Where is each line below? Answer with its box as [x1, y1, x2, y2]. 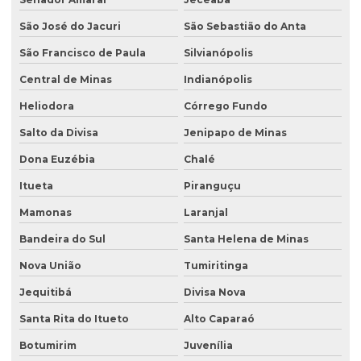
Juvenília [183, 339, 233, 352]
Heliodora [19, 100, 74, 113]
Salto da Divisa [19, 127, 98, 139]
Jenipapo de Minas [183, 127, 287, 139]
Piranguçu [183, 180, 241, 193]
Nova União [19, 259, 81, 272]
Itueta [19, 180, 53, 193]
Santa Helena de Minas [183, 233, 309, 246]
